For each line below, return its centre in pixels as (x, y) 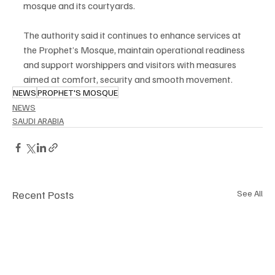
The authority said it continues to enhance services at (133, 35)
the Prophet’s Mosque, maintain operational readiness (135, 49)
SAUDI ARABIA (38, 120)
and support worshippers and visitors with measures (131, 64)
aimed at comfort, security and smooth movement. (128, 79)
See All (250, 193)
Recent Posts (43, 194)
